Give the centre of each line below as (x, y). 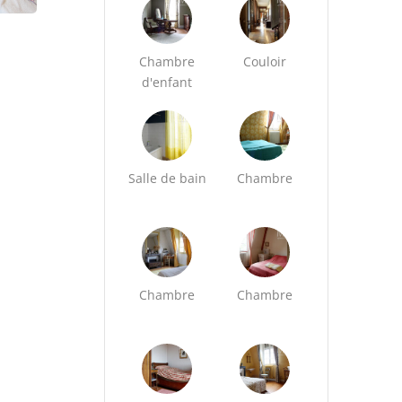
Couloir (265, 61)
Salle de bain (167, 178)
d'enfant (167, 82)
